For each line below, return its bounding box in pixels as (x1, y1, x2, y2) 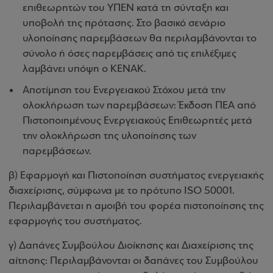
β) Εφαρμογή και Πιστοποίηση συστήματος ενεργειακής (9, 170, 264, 182)
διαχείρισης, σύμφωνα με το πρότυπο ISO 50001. (9, 185, 235, 197)
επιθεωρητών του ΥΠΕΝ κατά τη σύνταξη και (23, 2, 229, 14)
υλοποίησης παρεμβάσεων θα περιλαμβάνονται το (23, 33, 257, 44)
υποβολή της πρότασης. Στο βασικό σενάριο (23, 18, 225, 29)
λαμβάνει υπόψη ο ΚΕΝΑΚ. (23, 63, 146, 75)
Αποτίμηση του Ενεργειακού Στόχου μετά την (23, 85, 225, 96)
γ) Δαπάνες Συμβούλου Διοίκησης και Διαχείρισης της (9, 240, 253, 252)
